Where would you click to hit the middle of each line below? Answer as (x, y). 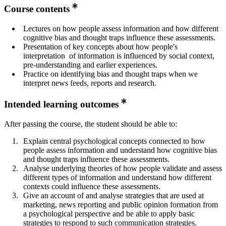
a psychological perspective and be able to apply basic (109, 214)
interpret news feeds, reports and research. (90, 83)
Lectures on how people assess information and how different (121, 28)
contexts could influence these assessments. (92, 187)
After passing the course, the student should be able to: (91, 124)
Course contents (37, 9)
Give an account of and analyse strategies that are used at (114, 196)
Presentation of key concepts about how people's (100, 46)
